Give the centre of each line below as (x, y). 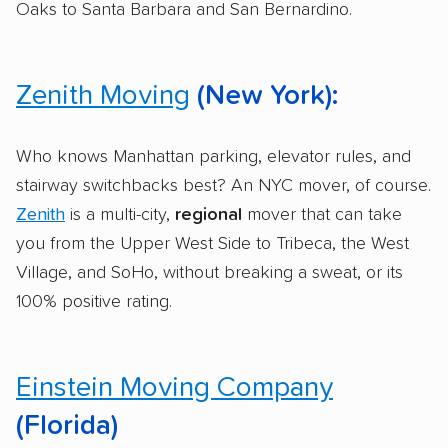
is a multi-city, (120, 214)
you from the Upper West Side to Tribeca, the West (212, 243)
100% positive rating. (94, 301)
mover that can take (322, 214)
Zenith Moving (103, 95)
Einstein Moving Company (174, 387)
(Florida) (67, 425)
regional (208, 214)
